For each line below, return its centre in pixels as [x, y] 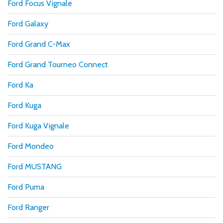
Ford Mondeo [31, 146]
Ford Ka [20, 85]
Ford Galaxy [28, 23]
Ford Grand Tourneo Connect [58, 64]
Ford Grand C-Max [39, 44]
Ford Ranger [28, 207]
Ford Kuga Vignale [38, 125]
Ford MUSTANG [35, 166]
